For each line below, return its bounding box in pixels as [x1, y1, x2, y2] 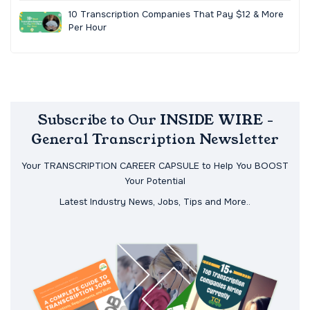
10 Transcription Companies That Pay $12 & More [68, 8, 284, 20]
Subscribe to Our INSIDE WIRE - [37, 110, 273, 129]
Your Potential [125, 175, 185, 188]
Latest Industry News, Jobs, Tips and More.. [60, 196, 250, 208]
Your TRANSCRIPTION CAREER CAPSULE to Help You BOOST [21, 160, 289, 172]
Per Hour [68, 21, 107, 33]
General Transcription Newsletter [31, 129, 279, 149]
